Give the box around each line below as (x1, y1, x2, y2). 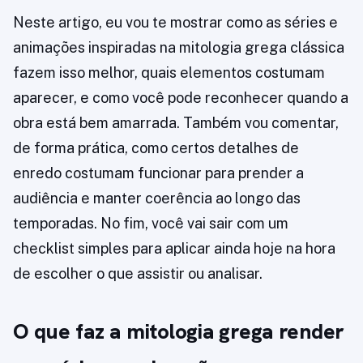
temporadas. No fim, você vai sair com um (13, 215, 288, 233)
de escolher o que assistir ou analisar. (13, 265, 263, 283)
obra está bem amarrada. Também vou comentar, (13, 114, 339, 132)
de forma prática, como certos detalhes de (13, 139, 299, 157)
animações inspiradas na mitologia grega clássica (13, 39, 344, 57)
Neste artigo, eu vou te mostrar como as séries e (13, 14, 338, 32)
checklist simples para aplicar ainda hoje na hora (13, 240, 335, 258)
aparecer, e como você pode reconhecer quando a (13, 89, 348, 107)
